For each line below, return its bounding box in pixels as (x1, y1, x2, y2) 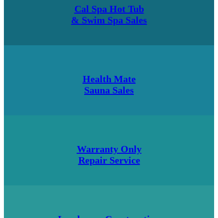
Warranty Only (76, 143, 142, 154)
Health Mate (82, 73, 136, 84)
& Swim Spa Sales (71, 14, 147, 25)
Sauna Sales (84, 84, 134, 95)
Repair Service (78, 154, 140, 165)
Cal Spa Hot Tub (74, 3, 144, 14)
